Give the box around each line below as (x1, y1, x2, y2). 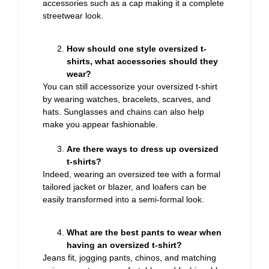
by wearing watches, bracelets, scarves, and (43, 94, 211, 104)
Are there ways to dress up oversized (67, 144, 219, 154)
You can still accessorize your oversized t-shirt (43, 81, 217, 91)
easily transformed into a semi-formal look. (43, 194, 204, 204)
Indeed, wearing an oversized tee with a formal (43, 169, 220, 179)
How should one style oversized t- (67, 43, 207, 53)
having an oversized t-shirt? (67, 240, 182, 250)
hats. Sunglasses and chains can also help (43, 106, 204, 116)
